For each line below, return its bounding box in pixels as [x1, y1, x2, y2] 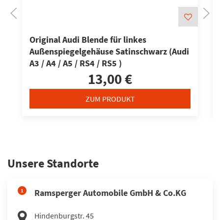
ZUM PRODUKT [85, 93, 135, 104]
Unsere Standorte [7, 155, 99, 171]
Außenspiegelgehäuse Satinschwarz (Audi [29, 46, 189, 57]
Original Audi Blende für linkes [29, 34, 146, 45]
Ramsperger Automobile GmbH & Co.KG [34, 187, 186, 198]
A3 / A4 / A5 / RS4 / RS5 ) [29, 58, 122, 69]
